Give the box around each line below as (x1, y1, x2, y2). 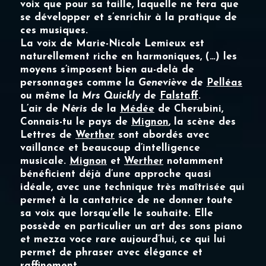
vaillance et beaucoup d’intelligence (20, 142, 201, 153)
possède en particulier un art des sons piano (20, 221, 243, 232)
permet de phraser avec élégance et (20, 247, 203, 258)
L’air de (20, 103, 62, 114)
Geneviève (138, 77, 188, 88)
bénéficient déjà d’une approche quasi (20, 169, 212, 179)
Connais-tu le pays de (20, 116, 132, 127)
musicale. (20, 156, 70, 166)
